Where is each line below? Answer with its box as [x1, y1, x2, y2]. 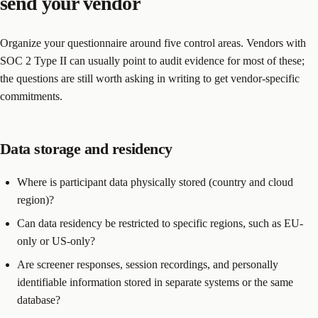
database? [17, 293, 60, 306]
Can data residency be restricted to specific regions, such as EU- [17, 216, 303, 229]
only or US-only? [17, 234, 95, 247]
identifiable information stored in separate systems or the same [17, 275, 293, 288]
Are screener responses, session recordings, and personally [17, 258, 278, 270]
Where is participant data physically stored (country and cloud [17, 175, 293, 188]
